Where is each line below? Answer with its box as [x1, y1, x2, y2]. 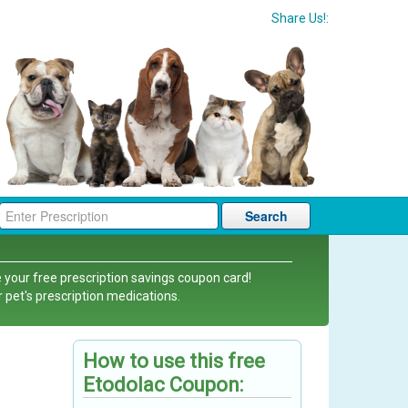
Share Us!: [271, 11, 329, 25]
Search [244, 207, 288, 226]
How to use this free [83, 350, 266, 373]
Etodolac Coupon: [83, 373, 244, 397]
